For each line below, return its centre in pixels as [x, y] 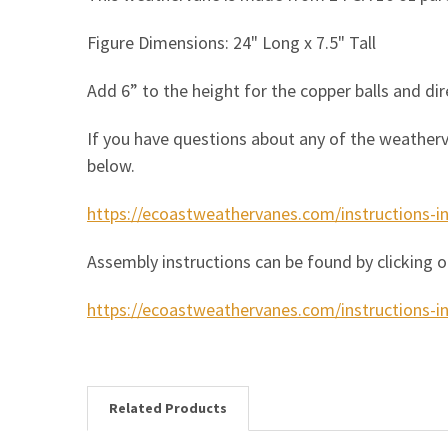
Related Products [167, 407]
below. [110, 165]
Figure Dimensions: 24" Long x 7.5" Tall [233, 42]
